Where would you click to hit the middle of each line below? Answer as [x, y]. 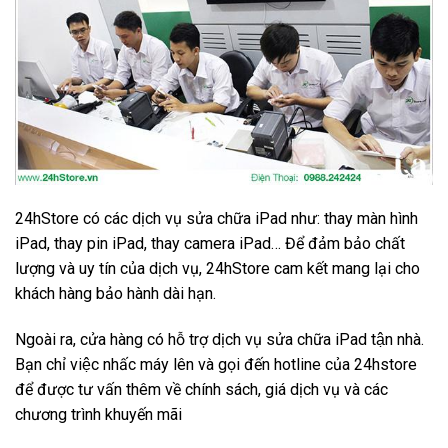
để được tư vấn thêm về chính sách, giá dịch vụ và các [201, 389]
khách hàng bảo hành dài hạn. [115, 294]
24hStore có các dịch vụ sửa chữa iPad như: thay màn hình [216, 219]
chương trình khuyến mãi [98, 414]
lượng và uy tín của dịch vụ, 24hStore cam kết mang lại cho [217, 269]
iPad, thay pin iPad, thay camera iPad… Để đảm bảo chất [210, 244]
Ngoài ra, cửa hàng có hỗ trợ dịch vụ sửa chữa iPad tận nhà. [219, 339]
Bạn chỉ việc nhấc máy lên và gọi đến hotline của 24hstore [216, 364]
